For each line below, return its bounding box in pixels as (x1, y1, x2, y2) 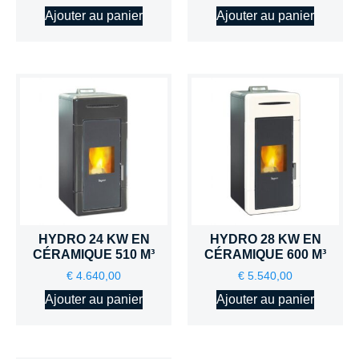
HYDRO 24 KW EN (38, 232, 150, 246)
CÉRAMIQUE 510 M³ (33, 247, 155, 261)
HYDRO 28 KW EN (209, 232, 321, 246)
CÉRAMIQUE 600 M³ (204, 247, 326, 261)
